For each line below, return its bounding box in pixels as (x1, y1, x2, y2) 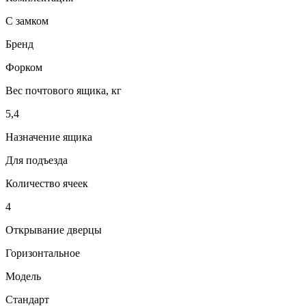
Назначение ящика (5, 130, 92, 143)
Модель (5, 270, 41, 282)
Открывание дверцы (5, 223, 102, 236)
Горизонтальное (5, 247, 80, 259)
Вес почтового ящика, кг (5, 84, 122, 96)
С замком (5, 14, 48, 27)
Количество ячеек (5, 177, 88, 189)
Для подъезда (5, 154, 68, 166)
